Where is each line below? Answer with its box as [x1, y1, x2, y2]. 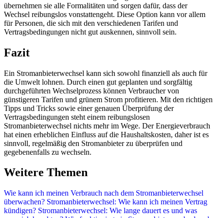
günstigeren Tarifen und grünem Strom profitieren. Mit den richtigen [4, 95, 213, 104]
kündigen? [4, 206, 36, 215]
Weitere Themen [4, 166, 88, 179]
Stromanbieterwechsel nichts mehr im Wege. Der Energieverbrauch [4, 121, 210, 130]
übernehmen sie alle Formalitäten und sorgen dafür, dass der [4, 1, 187, 10]
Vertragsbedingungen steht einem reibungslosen [4, 112, 150, 121]
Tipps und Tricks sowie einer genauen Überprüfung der [4, 104, 174, 112]
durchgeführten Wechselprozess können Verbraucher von [4, 86, 179, 95]
